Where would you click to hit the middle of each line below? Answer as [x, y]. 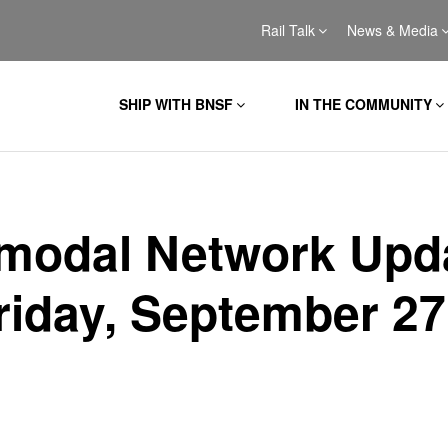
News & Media [392, 30]
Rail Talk [287, 30]
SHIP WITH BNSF [175, 104]
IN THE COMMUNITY [363, 104]
